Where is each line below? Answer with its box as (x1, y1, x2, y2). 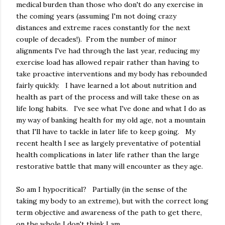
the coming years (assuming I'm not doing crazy (16, 11, 176, 21)
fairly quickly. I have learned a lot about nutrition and (16, 80, 196, 90)
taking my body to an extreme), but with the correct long (16, 196, 208, 205)
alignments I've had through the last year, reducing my (16, 46, 199, 55)
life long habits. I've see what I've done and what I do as (16, 103, 206, 113)
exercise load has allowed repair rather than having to (16, 57, 199, 67)
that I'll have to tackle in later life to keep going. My (16, 127, 195, 136)
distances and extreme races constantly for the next (16, 23, 190, 32)
